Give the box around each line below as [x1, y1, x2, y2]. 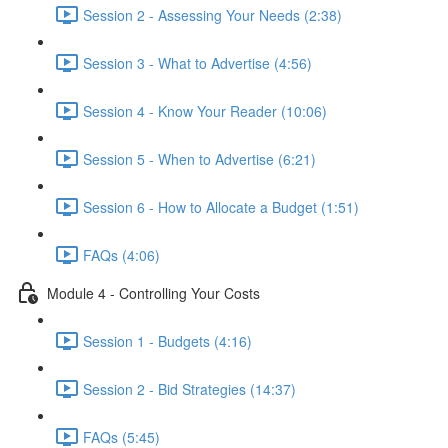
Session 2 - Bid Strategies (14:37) [83, 378, 296, 399]
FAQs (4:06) [83, 244, 160, 265]
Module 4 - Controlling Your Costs [47, 282, 260, 303]
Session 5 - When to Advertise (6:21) [83, 148, 316, 169]
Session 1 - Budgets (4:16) [83, 330, 252, 351]
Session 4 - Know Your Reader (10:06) [83, 100, 327, 121]
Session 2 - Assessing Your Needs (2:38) [83, 4, 342, 25]
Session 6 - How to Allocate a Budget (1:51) [83, 196, 359, 217]
